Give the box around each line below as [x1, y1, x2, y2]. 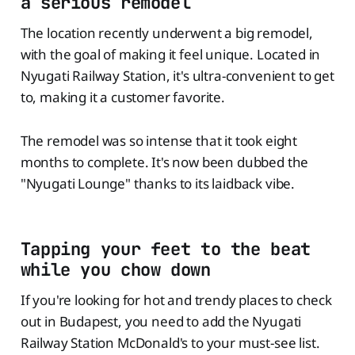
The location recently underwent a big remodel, [20, 24, 313, 43]
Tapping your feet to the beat [20, 237, 311, 261]
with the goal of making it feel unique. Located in [20, 45, 321, 64]
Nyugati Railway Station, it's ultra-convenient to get [20, 67, 334, 86]
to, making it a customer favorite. [20, 88, 225, 107]
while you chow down [20, 258, 211, 282]
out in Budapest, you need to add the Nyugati [20, 312, 302, 331]
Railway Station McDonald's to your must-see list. [20, 334, 320, 353]
